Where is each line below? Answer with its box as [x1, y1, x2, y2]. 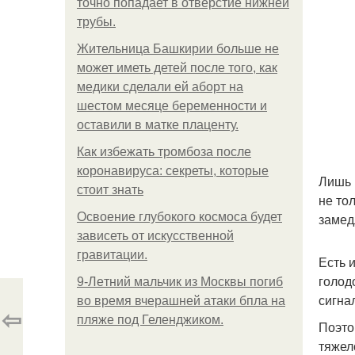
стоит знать [77, 183, 143, 197]
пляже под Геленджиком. [77, 313, 223, 326]
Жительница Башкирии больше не [77, 42, 279, 55]
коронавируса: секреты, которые [77, 164, 269, 177]
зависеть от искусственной [77, 229, 234, 242]
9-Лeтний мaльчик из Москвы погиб [77, 275, 283, 288]
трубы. [77, 15, 116, 29]
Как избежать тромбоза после [77, 145, 251, 158]
